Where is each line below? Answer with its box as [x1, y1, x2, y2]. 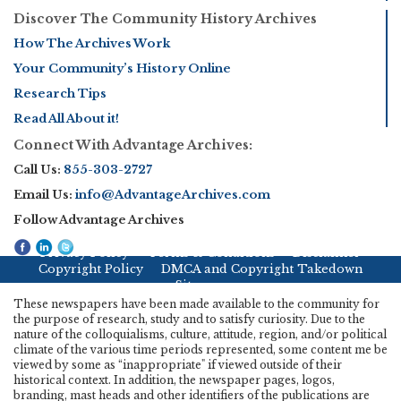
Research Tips [13, 86, 107, 100]
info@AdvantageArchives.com [75, 187, 270, 201]
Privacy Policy [39, 246, 129, 260]
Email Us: [13, 187, 75, 201]
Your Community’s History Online [13, 61, 231, 75]
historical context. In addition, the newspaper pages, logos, [13, 373, 335, 388]
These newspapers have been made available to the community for [13, 297, 380, 311]
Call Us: [13, 162, 64, 176]
